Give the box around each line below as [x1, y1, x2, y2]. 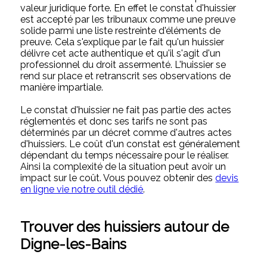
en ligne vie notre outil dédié [20, 183, 144, 195]
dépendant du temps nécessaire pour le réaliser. [20, 149, 229, 161]
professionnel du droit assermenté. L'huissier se [20, 58, 226, 70]
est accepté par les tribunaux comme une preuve [20, 13, 236, 25]
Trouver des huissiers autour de [20, 218, 229, 235]
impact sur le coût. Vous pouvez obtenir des [20, 172, 216, 184]
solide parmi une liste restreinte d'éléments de [20, 24, 221, 36]
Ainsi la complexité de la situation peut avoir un [20, 160, 226, 172]
